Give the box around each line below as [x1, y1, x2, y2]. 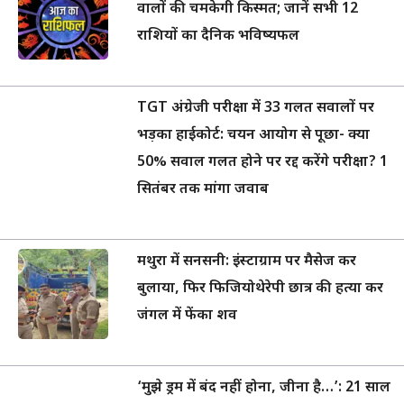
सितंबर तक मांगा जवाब [137, 180, 269, 199]
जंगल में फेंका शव [137, 307, 237, 326]
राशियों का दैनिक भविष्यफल [137, 27, 299, 46]
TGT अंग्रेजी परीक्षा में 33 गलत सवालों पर [137, 99, 374, 118]
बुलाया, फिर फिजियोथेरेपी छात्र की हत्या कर [137, 280, 383, 298]
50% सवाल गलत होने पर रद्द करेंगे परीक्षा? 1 [137, 153, 388, 172]
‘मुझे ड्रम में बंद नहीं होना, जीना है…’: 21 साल [137, 379, 390, 398]
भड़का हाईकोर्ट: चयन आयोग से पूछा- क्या [137, 126, 370, 145]
